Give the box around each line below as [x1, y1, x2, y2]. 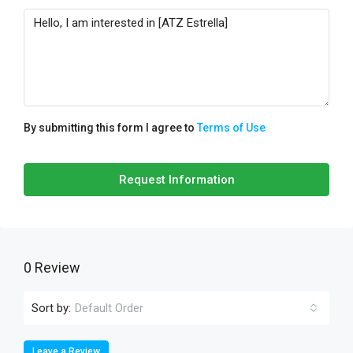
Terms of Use [197, 121, 266, 134]
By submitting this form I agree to [24, 121, 197, 134]
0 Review [24, 259, 80, 276]
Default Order [75, 301, 143, 315]
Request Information [118, 173, 235, 187]
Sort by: [32, 300, 71, 315]
